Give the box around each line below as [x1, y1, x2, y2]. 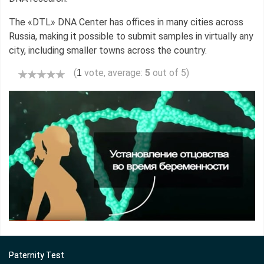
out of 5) [150, 67, 189, 78]
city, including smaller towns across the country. [9, 44, 207, 56]
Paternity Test [9, 250, 64, 260]
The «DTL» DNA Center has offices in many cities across [9, 16, 243, 28]
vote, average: [82, 67, 145, 78]
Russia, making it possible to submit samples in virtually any [9, 30, 253, 42]
